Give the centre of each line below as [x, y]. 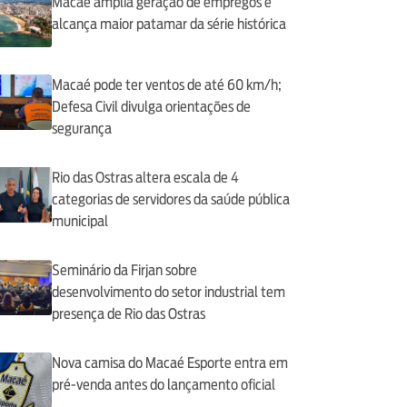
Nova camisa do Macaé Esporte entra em [169, 362]
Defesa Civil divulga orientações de [151, 106]
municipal [79, 221]
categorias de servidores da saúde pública [170, 199]
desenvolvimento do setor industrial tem [168, 292]
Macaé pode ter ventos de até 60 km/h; [166, 84]
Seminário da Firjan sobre [124, 270]
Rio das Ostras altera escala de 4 [145, 177]
